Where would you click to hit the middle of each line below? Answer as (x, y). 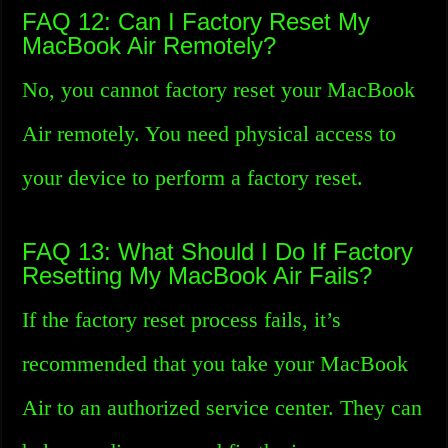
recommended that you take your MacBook (215, 363)
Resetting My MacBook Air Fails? (197, 275)
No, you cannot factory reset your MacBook (219, 89)
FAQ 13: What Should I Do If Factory (218, 251)
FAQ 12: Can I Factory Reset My (196, 21)
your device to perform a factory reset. (193, 177)
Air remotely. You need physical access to (209, 133)
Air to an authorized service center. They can (222, 407)
